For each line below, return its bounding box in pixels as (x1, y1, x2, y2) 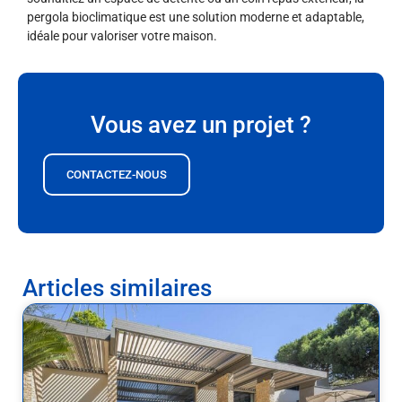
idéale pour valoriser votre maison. (27, 28, 217, 43)
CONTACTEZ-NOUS (66, 167, 167, 181)
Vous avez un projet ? (91, 110, 311, 138)
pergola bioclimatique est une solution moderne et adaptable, (27, 9, 364, 24)
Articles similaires (22, 274, 212, 301)
